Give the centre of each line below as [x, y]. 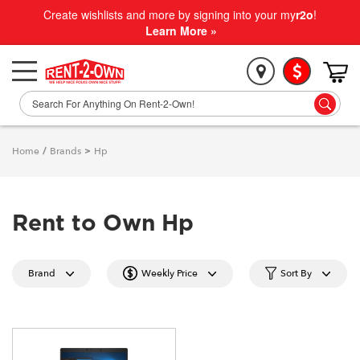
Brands [65, 151]
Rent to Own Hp [103, 224]
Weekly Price [170, 273]
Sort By [296, 273]
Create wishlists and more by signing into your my [170, 14]
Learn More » [181, 31]
